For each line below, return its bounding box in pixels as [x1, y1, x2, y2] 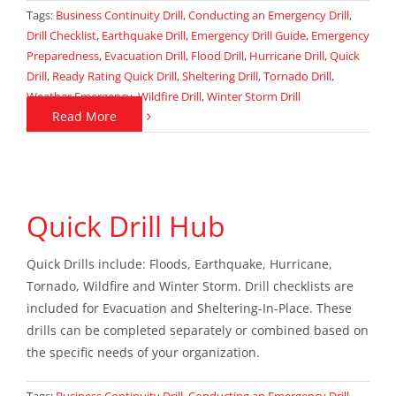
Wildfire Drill [138, 88, 202, 105]
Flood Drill [191, 48, 244, 65]
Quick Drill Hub [27, 207, 225, 246]
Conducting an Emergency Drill [188, 7, 349, 24]
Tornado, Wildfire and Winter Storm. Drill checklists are [27, 278, 354, 295]
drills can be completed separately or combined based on [27, 322, 369, 339]
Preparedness [27, 48, 99, 65]
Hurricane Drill [249, 48, 324, 65]
